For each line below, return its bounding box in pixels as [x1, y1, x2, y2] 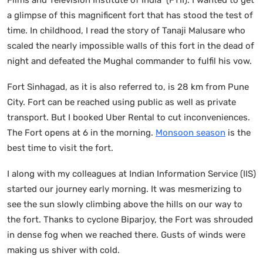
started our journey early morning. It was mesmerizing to [7, 183, 242, 194]
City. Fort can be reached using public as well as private [7, 96, 236, 107]
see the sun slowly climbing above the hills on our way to [7, 198, 242, 210]
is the [225, 127, 251, 138]
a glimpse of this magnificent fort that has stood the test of [7, 9, 253, 21]
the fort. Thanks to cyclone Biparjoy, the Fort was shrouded [7, 214, 253, 225]
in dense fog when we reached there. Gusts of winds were [7, 229, 245, 240]
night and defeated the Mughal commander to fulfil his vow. [7, 55, 254, 66]
